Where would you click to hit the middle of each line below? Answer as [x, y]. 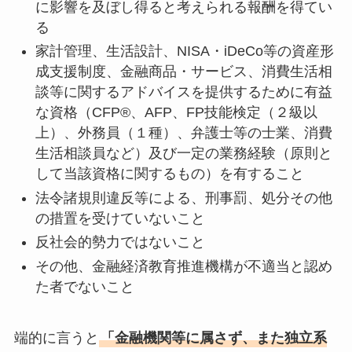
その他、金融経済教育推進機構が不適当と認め [183, 266]
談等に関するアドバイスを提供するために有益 [183, 92]
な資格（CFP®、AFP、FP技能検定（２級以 [176, 113]
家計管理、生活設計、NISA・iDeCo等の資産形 [184, 51]
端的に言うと [56, 337]
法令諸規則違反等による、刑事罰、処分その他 [183, 198]
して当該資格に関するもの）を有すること [169, 174]
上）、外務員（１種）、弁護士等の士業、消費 [183, 133]
